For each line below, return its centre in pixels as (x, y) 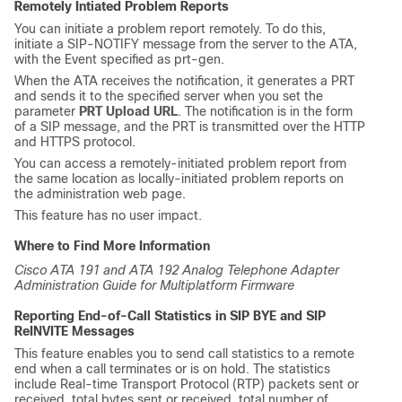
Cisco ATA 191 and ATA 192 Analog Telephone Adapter (177, 270)
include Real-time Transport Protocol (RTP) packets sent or (187, 384)
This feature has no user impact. (108, 215)
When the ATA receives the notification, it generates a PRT (184, 80)
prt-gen (197, 59)
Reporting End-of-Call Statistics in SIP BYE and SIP (170, 315)
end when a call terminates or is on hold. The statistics (172, 368)
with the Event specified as (94, 59)
